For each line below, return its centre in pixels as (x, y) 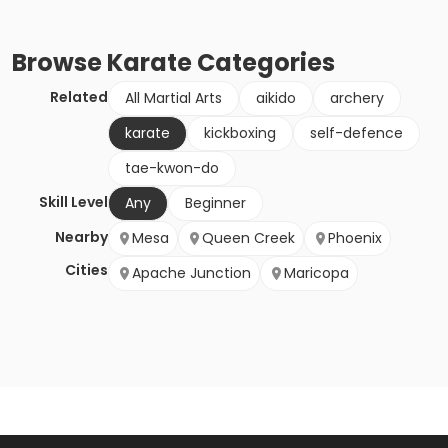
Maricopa (316, 273)
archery (357, 98)
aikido (276, 98)
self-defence (356, 133)
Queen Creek (248, 238)
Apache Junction (191, 273)
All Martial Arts (173, 98)
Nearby (81, 237)
